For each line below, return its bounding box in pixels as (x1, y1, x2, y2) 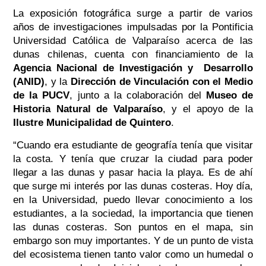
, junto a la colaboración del (69, 89, 206, 101)
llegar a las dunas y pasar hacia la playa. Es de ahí (12, 166, 254, 178)
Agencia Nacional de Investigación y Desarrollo (12, 62, 254, 74)
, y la (44, 75, 68, 87)
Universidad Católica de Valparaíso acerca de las (12, 34, 254, 46)
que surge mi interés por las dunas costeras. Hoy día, (12, 180, 254, 192)
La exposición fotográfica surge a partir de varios (12, 7, 254, 19)
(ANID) (12, 75, 45, 87)
